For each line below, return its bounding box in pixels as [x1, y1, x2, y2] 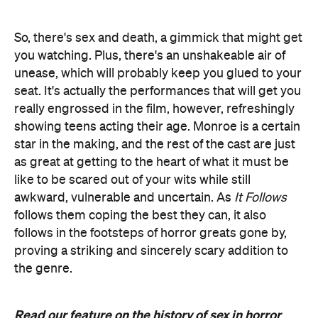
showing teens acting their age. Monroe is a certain [14, 120, 300, 133]
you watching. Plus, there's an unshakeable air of [14, 49, 285, 62]
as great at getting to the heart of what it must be [14, 155, 289, 169]
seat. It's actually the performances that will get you [14, 84, 301, 98]
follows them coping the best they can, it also [14, 209, 266, 222]
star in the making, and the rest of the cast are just [14, 138, 295, 151]
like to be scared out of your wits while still [14, 173, 251, 187]
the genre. [14, 262, 72, 275]
